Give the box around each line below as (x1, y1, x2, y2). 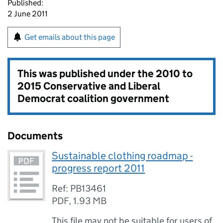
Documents (7, 129, 63, 142)
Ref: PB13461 (52, 183, 107, 194)
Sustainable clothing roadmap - (52, 149, 193, 162)
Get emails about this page (24, 32, 115, 42)
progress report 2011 (52, 162, 145, 175)
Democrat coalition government (17, 92, 169, 105)
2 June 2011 (7, 9, 48, 18)
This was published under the (17, 67, 156, 80)
